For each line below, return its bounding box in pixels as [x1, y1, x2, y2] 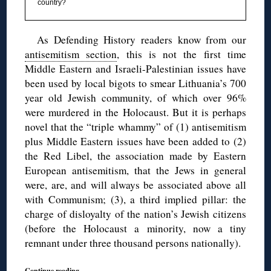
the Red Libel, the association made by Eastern [25, 148, 246, 163]
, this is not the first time [117, 47, 246, 61]
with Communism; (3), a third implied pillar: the [25, 192, 246, 206]
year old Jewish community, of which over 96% [25, 90, 246, 105]
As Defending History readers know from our [37, 32, 246, 47]
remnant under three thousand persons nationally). [25, 235, 241, 250]
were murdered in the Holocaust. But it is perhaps [25, 105, 246, 119]
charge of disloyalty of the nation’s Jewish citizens [25, 206, 246, 221]
